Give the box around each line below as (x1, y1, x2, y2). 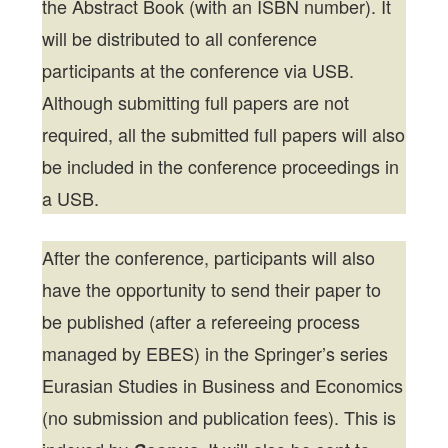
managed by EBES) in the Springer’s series (42, 340, 389, 367)
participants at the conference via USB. (42, 57, 355, 84)
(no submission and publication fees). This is (42, 404, 397, 431)
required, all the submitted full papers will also (42, 121, 406, 148)
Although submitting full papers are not (42, 89, 350, 116)
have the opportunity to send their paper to (42, 276, 382, 303)
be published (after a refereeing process (42, 308, 361, 335)
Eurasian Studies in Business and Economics (42, 372, 404, 399)
